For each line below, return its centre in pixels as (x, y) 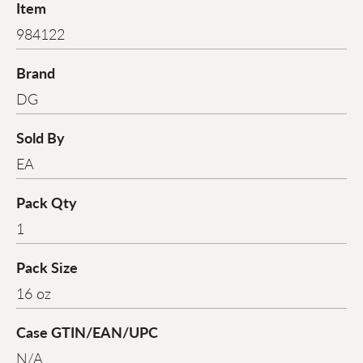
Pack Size (47, 267)
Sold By (41, 138)
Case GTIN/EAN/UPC (87, 332)
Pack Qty (47, 203)
